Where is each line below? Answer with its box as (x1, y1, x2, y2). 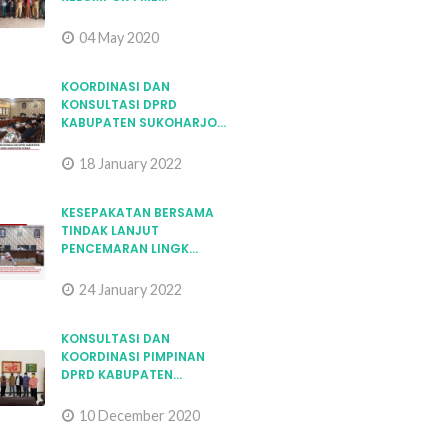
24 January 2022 (79, 281, 182, 298)
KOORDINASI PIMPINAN (61, 348, 205, 365)
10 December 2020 (79, 407, 200, 424)
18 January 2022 (79, 155, 182, 172)
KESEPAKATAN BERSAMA (61, 204, 214, 221)
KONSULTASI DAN (61, 330, 170, 347)
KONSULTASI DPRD (61, 96, 177, 113)
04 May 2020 (79, 29, 159, 46)
